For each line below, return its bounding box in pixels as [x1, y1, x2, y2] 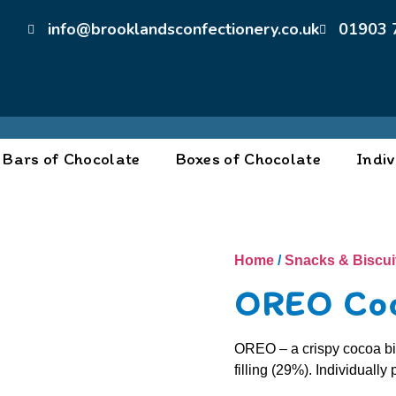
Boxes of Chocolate [175, 148, 321, 169]
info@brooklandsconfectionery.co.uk [47, 19, 319, 40]
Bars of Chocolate [3, 148, 141, 169]
